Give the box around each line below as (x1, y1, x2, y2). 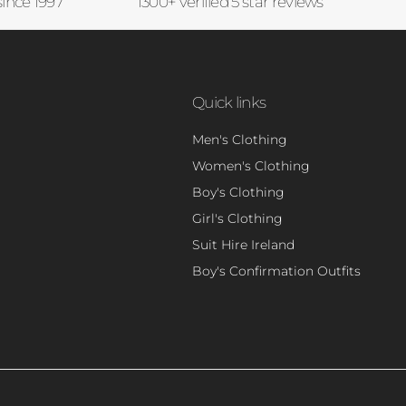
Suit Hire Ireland (192, 236, 295, 253)
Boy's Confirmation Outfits (192, 262, 361, 279)
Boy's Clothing (192, 183, 285, 200)
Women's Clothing (192, 157, 310, 174)
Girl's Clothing (192, 209, 283, 227)
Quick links (192, 92, 266, 111)
